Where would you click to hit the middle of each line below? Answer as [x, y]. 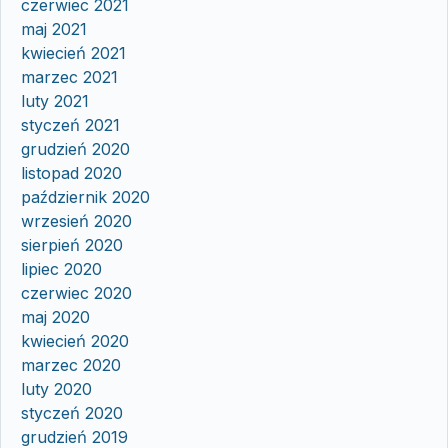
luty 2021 [55, 100]
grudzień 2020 [75, 148]
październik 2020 [85, 196]
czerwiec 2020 [76, 292]
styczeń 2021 [70, 124]
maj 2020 [55, 316]
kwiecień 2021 [73, 52]
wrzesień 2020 [76, 220]
